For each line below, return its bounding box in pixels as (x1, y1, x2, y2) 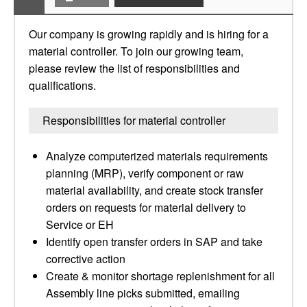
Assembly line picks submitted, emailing (46, 285, 240, 301)
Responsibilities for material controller (42, 112, 225, 128)
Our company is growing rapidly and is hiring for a (29, 26, 269, 42)
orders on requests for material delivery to (46, 199, 246, 215)
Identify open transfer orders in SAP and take (46, 234, 262, 249)
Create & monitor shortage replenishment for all (46, 268, 275, 284)
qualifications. (29, 77, 96, 93)
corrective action (46, 251, 125, 267)
